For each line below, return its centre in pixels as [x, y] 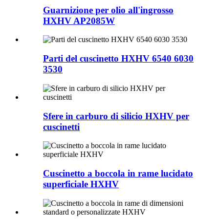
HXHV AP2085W [79, 21]
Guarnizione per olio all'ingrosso [108, 10]
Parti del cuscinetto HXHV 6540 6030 [118, 59]
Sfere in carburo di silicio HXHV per [116, 116]
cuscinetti [61, 127]
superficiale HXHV [81, 184]
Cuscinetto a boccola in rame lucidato [118, 173]
